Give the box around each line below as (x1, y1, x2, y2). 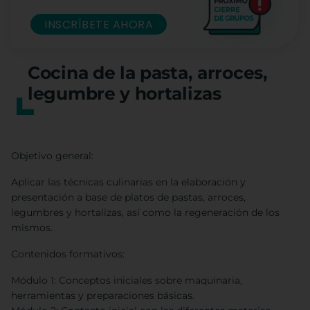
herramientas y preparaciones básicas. (11, 289, 194, 302)
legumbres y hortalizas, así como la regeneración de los (11, 206, 280, 219)
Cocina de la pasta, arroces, (28, 62, 268, 84)
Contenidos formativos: (11, 248, 125, 261)
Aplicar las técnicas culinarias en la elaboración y (11, 176, 246, 189)
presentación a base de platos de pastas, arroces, (11, 191, 246, 204)
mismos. (11, 221, 53, 235)
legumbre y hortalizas (28, 83, 221, 104)
